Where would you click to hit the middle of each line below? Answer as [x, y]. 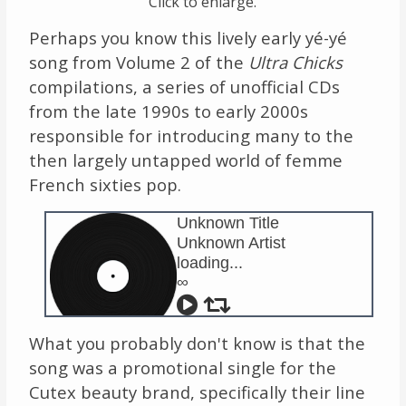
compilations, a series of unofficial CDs [184, 86]
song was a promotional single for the [182, 367]
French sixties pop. [105, 184]
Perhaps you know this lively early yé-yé [188, 37]
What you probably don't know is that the [197, 343]
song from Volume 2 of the [138, 62]
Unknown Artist [231, 242]
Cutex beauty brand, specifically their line [197, 391]
